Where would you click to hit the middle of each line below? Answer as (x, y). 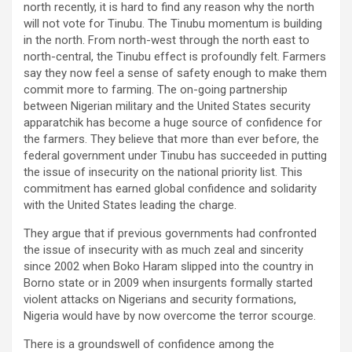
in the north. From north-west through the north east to (167, 40)
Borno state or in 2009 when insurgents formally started (168, 283)
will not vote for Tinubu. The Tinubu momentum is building (173, 24)
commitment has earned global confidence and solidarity (170, 189)
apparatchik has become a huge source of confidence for (173, 123)
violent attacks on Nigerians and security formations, (160, 300)
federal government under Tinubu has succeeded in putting (175, 156)
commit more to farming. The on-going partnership (156, 90)
